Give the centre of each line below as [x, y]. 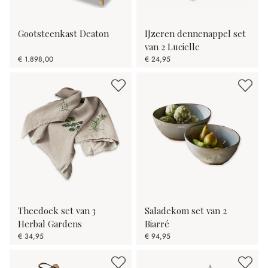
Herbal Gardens [50, 223]
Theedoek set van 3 [57, 210]
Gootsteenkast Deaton [63, 33]
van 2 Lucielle [172, 46]
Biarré [157, 223]
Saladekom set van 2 [186, 210]
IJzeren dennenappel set [195, 33]
